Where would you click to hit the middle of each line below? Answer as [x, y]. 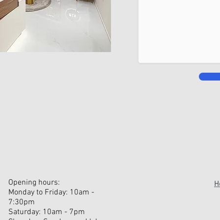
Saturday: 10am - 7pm [47, 212]
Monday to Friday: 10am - [51, 192]
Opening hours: [34, 182]
